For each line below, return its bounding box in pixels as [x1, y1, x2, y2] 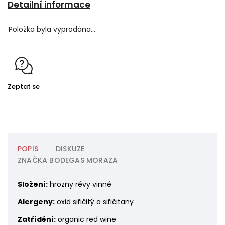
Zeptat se [8, 82, 40, 92]
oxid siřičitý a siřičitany [55, 197, 134, 207]
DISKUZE [56, 144, 85, 154]
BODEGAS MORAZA [47, 155, 118, 166]
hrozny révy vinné [48, 179, 111, 190]
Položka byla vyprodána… [9, 24, 95, 35]
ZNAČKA [18, 155, 48, 166]
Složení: [18, 179, 48, 190]
